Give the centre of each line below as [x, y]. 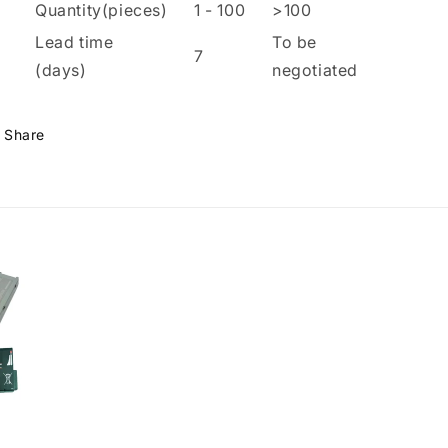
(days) [61, 70]
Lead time [74, 42]
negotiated [315, 70]
